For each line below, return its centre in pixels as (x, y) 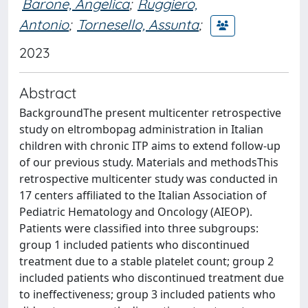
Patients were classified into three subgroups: (139, 228)
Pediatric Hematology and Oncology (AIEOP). (136, 212)
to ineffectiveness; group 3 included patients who (147, 294)
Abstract (48, 92)
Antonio (44, 24)
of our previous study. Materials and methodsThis (149, 162)
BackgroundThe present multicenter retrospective (150, 113)
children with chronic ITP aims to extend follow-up (150, 146)
